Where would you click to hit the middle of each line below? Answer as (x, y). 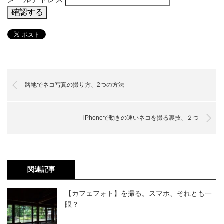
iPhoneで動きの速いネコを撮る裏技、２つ (141, 118)
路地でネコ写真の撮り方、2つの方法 (75, 85)
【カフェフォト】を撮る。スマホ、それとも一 (138, 194)
